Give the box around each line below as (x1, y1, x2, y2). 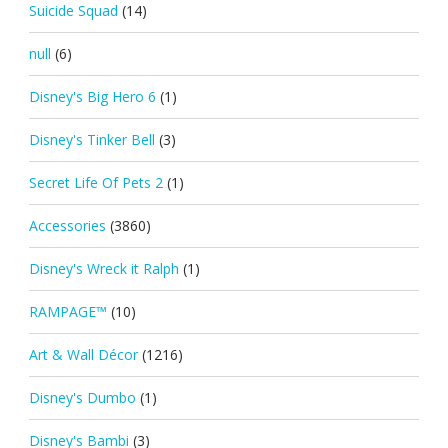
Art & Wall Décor (28, 344, 138, 364)
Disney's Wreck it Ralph (28, 258, 179, 278)
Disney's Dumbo (28, 387, 136, 407)
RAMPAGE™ (28, 301, 107, 321)
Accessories (28, 215, 106, 235)
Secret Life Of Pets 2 (28, 172, 163, 192)
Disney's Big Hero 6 (28, 86, 156, 106)
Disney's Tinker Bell (28, 129, 155, 149)
